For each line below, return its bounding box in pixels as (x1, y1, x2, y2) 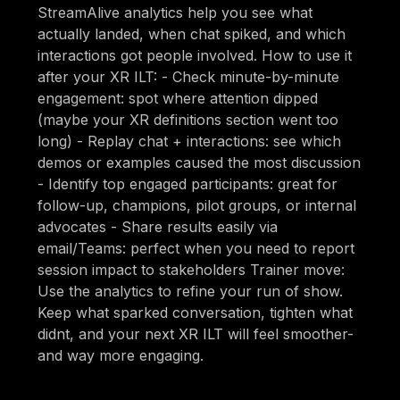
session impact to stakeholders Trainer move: (37, 260, 346, 279)
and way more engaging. (37, 346, 204, 364)
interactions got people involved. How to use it (37, 46, 353, 64)
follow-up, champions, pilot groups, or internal (37, 196, 357, 214)
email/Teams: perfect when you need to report (37, 238, 355, 257)
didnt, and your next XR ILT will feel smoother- (37, 324, 354, 343)
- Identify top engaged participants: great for (37, 174, 338, 193)
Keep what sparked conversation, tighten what (37, 303, 354, 321)
